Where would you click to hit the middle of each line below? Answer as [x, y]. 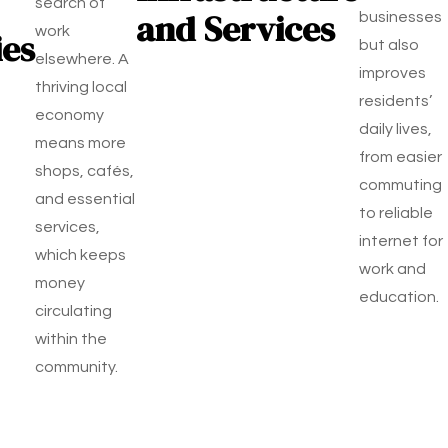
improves [392, 73]
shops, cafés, [84, 171]
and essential [85, 199]
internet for [401, 241]
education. [399, 297]
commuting [400, 185]
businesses [400, 17]
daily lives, [395, 129]
